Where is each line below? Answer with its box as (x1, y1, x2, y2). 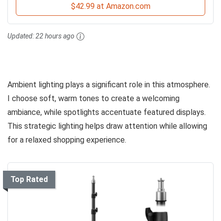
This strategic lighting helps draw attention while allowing (7, 121, 207, 131)
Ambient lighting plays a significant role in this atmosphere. (7, 80, 210, 90)
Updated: (7, 32, 36, 40)
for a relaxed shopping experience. (7, 135, 126, 145)
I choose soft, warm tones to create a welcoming (7, 94, 180, 104)
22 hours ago (36, 32, 74, 40)
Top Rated (10, 175, 48, 184)
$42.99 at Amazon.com (71, 1, 150, 11)
